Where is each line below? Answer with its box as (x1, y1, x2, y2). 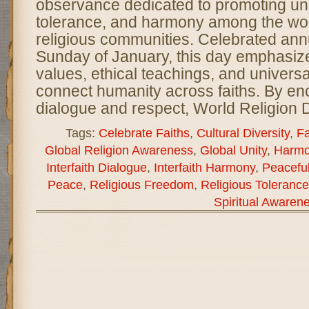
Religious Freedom (89, 177, 194, 192)
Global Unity (199, 143, 267, 157)
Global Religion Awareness (44, 143, 193, 157)
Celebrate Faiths (98, 126, 190, 140)
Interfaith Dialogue (46, 160, 147, 175)
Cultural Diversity (196, 126, 290, 140)
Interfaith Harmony (153, 160, 255, 175)
